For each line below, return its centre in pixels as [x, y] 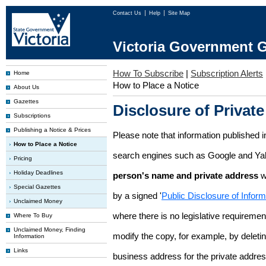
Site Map [179, 13]
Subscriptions [32, 115]
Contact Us [128, 13]
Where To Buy [33, 215]
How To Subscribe [148, 73]
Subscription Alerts [227, 73]
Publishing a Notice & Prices [52, 130]
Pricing [23, 158]
